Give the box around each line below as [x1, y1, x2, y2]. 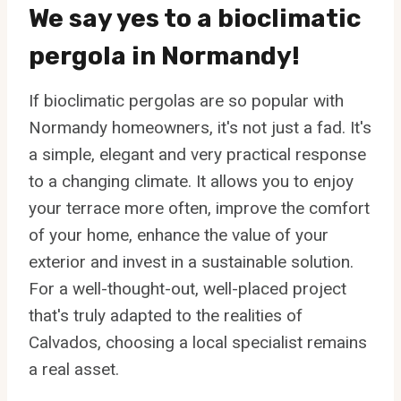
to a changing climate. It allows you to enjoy [29, 171, 354, 192]
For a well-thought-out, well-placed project [29, 278, 346, 300]
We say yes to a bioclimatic [29, 4, 361, 34]
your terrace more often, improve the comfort [29, 198, 370, 219]
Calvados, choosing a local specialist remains [29, 332, 367, 354]
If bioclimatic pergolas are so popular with [29, 90, 344, 112]
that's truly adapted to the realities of [29, 305, 303, 327]
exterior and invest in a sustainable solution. [29, 252, 354, 273]
